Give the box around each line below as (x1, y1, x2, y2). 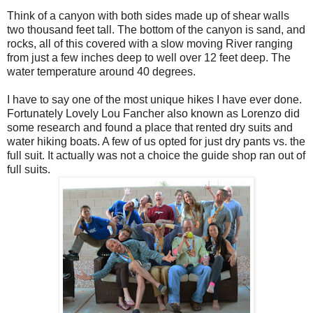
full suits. (7, 163, 50, 176)
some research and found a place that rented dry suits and (7, 122, 293, 134)
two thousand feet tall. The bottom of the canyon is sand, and (7, 24, 305, 36)
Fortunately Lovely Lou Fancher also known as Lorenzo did (7, 108, 300, 120)
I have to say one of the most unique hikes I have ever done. (7, 94, 302, 106)
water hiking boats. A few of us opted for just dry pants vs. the (7, 136, 305, 148)
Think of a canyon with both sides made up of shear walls (7, 10, 289, 22)
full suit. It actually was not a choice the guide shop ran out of (7, 150, 305, 162)
